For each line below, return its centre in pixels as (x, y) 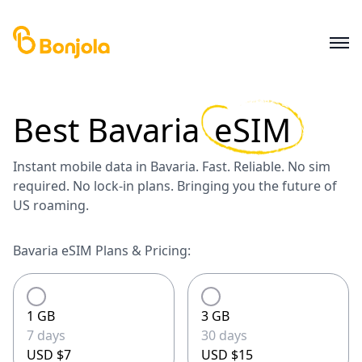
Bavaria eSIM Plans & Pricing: (102, 250)
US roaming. (51, 205)
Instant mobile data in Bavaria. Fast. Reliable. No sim (172, 166)
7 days (46, 335)
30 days (224, 335)
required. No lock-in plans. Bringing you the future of (175, 186)
